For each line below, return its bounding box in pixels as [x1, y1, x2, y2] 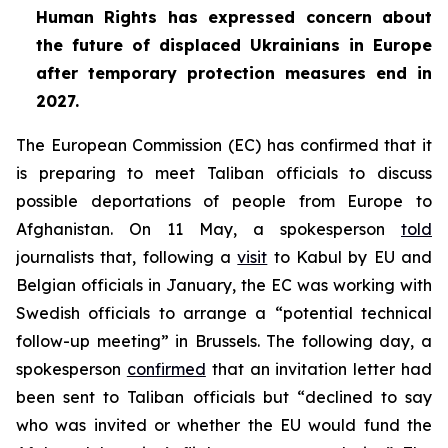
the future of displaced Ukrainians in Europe [36, 35, 432, 55]
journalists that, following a [16, 247, 238, 267]
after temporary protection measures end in [36, 63, 432, 83]
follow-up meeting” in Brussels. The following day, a [16, 331, 432, 351]
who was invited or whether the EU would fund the [16, 415, 432, 435]
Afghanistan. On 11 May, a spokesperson [16, 219, 401, 239]
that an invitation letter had [205, 359, 433, 379]
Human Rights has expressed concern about [36, 7, 432, 27]
